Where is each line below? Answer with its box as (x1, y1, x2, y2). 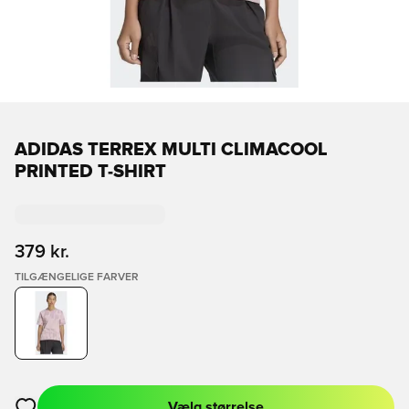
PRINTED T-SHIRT (15, 163, 166, 181)
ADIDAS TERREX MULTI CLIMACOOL (15, 141, 328, 159)
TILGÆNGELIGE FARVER (15, 272, 139, 283)
